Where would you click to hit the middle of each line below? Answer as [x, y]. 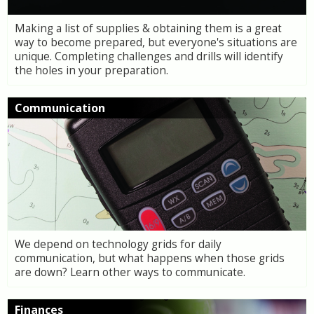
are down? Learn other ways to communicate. [130, 272]
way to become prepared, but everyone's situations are [156, 42]
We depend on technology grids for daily [118, 244]
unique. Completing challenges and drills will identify [149, 56]
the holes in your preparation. [91, 70]
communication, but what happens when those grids [150, 258]
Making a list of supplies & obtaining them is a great [148, 28]
